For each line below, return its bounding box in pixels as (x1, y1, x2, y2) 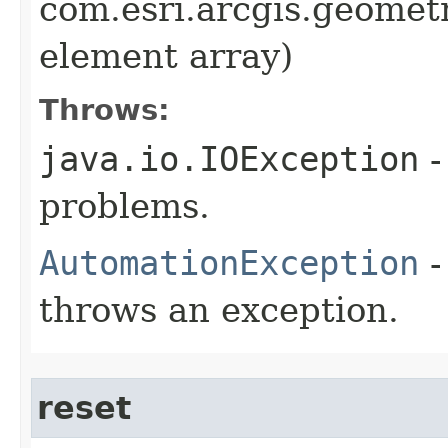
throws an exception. (39, 289, 399, 330)
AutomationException (39, 242, 419, 283)
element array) (39, 35, 293, 76)
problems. (39, 185, 210, 226)
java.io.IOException (39, 138, 419, 179)
